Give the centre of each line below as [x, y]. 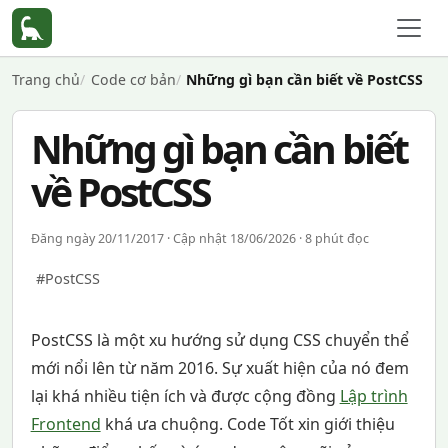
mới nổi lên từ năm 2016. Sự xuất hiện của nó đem [219, 368]
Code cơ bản [133, 79]
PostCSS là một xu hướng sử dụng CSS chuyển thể [219, 340]
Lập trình [373, 396]
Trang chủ [46, 79]
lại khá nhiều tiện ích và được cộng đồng [185, 396]
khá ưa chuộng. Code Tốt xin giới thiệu [247, 424]
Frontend [65, 424]
